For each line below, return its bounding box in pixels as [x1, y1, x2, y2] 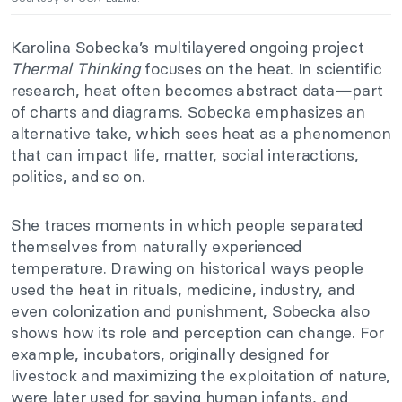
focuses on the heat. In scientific [140, 57, 382, 79]
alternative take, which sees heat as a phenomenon [11, 122, 391, 144]
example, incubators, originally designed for [11, 343, 330, 364]
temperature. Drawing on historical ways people [11, 257, 363, 278]
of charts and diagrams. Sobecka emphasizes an [11, 100, 365, 122]
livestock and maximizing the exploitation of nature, [11, 364, 390, 386]
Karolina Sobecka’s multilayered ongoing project [11, 36, 364, 57]
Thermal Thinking [11, 57, 141, 79]
